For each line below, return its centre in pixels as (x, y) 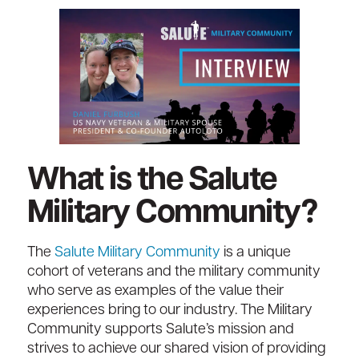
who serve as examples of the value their (155, 292)
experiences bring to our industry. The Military (169, 311)
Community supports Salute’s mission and (160, 330)
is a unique (255, 253)
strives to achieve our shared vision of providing (176, 349)
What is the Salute (151, 182)
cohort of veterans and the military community (173, 272)
